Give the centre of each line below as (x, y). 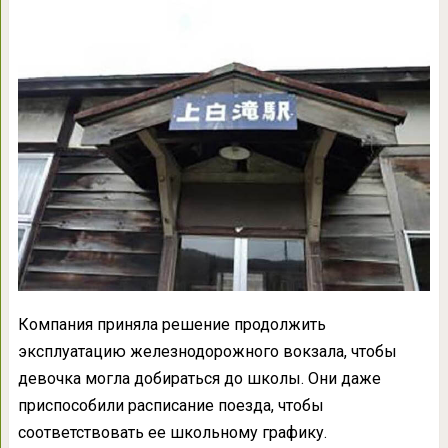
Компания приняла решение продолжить (171, 324)
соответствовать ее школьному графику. (172, 432)
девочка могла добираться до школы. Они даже (199, 378)
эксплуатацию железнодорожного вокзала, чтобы (207, 351)
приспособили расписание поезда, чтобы (170, 405)
